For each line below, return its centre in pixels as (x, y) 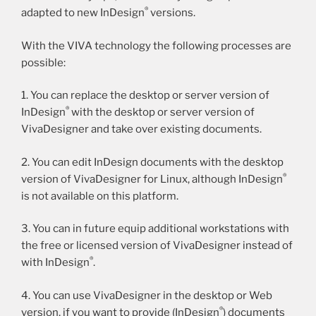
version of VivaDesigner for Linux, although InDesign (152, 179)
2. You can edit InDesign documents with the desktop (152, 162)
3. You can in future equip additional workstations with (155, 229)
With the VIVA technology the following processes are (156, 45)
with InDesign (55, 263)
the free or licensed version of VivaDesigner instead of (157, 246)
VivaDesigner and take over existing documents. (141, 129)
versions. (172, 13)
